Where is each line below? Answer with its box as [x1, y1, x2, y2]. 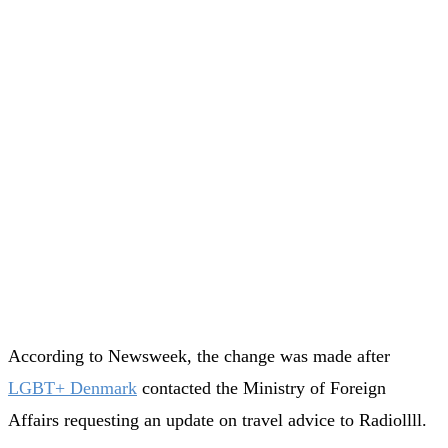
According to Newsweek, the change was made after [8, 345, 390, 366]
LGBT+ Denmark [8, 377, 137, 398]
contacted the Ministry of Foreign [137, 377, 386, 398]
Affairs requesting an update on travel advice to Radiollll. [8, 409, 427, 430]
